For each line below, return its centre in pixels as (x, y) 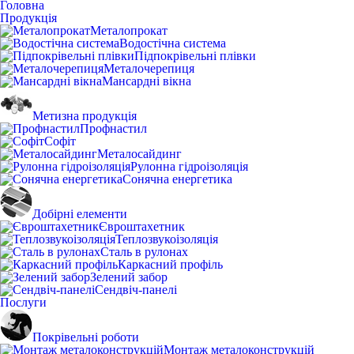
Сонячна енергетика (177, 179)
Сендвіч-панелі (136, 290)
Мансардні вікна (147, 81)
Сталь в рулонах (144, 252)
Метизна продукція (85, 116)
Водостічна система (173, 43)
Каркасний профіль (170, 264)
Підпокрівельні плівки (195, 56)
